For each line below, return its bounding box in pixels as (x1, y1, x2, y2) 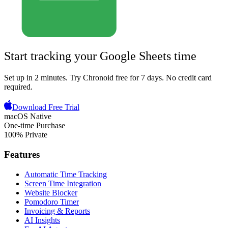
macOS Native (4, 112, 51, 121)
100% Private (4, 130, 47, 139)
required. (4, 82, 33, 92)
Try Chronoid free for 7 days (70, 73, 162, 82)
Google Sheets (100, 49, 171, 63)
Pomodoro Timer (24, 197, 79, 206)
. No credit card (162, 73, 212, 82)
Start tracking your (4, 49, 97, 63)
